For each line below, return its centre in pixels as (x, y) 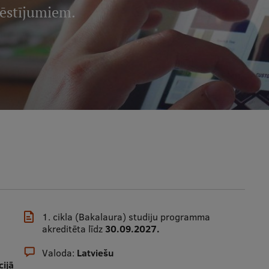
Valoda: (60, 253)
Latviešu (96, 253)
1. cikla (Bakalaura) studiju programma (126, 217)
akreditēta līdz (74, 229)
